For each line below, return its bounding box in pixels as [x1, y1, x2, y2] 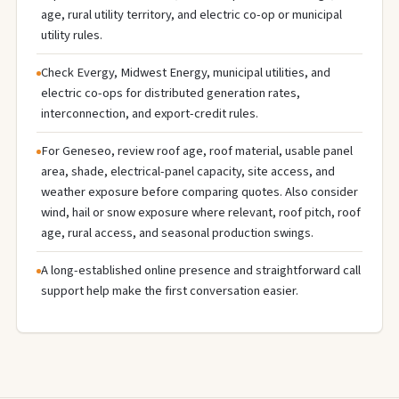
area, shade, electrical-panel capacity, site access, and [41, 161, 335, 181]
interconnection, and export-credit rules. [41, 103, 258, 123]
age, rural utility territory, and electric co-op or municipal [41, 4, 342, 24]
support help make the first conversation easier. [41, 281, 298, 300]
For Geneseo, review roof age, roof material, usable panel [41, 141, 353, 160]
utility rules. [41, 25, 102, 45]
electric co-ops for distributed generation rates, [41, 83, 300, 102]
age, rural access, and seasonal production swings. [41, 223, 313, 242]
